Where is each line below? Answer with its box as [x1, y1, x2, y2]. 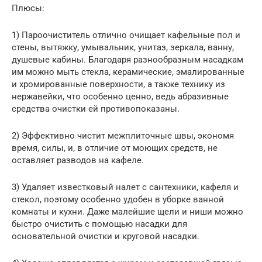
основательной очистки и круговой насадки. [12, 230, 199, 242]
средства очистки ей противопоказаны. [12, 103, 180, 114]
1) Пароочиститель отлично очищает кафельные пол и [12, 29, 240, 40]
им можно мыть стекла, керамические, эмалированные [12, 66, 244, 77]
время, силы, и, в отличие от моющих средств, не [12, 142, 218, 153]
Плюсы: [12, 2, 44, 13]
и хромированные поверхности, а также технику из [12, 78, 225, 89]
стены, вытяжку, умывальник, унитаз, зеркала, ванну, [12, 42, 234, 53]
